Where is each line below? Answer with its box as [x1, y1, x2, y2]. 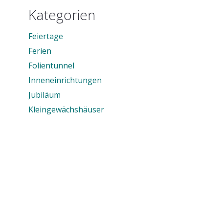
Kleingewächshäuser [28, 104, 105, 115]
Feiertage [28, 30, 64, 42]
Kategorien [28, 5, 96, 24]
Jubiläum [28, 89, 61, 100]
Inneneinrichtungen [28, 74, 102, 86]
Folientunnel [28, 60, 75, 71]
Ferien [28, 45, 52, 56]
